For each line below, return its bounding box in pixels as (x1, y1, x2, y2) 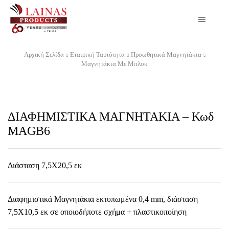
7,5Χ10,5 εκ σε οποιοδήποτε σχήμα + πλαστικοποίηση (8, 208, 187, 217)
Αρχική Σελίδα (24, 51, 64, 59)
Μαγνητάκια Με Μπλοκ (81, 60, 148, 68)
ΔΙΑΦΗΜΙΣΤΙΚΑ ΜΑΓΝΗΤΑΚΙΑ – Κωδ (8, 110, 214, 124)
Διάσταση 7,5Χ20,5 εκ (8, 161, 82, 170)
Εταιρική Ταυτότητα (70, 51, 125, 59)
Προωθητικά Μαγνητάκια (131, 51, 201, 59)
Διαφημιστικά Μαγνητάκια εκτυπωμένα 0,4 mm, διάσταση (8, 195, 198, 204)
